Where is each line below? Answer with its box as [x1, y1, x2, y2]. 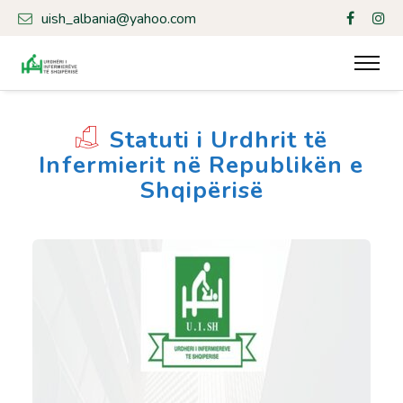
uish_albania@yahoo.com [41, 9, 196, 29]
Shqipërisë [139, 175, 264, 207]
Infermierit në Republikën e [39, 149, 364, 182]
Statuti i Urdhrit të [108, 124, 328, 157]
